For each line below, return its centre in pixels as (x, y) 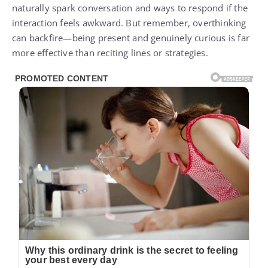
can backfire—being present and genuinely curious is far (131, 37)
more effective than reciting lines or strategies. (110, 52)
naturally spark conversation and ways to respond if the (130, 7)
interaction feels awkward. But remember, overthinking (129, 22)
